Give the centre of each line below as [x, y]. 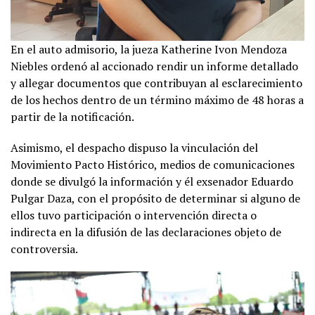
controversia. [44, 249]
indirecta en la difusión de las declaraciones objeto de [146, 232]
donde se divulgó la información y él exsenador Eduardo [152, 182]
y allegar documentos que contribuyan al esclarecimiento [156, 83]
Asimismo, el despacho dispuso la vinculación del [134, 148]
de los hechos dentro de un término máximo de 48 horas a [157, 100]
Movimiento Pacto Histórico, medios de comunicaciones [153, 165]
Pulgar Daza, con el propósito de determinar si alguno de [155, 199]
